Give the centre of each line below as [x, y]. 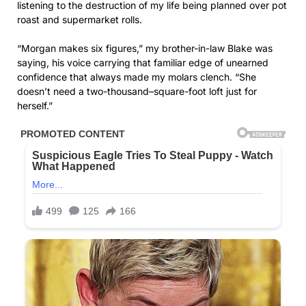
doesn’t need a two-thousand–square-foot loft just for [137, 92]
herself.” [35, 106]
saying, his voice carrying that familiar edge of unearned [143, 63]
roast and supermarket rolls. [80, 20]
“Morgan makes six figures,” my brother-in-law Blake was [145, 48]
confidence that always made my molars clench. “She [137, 77]
